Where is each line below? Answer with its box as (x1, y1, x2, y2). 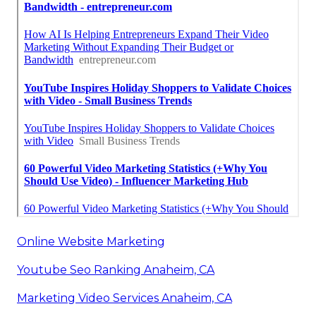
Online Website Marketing (17, 235, 165, 249)
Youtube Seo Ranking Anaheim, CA (17, 263, 214, 277)
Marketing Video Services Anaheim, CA (17, 291, 232, 305)
